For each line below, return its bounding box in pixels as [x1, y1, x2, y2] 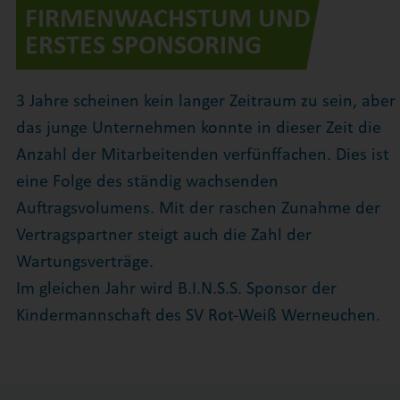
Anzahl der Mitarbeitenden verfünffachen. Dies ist [15, 146, 389, 165]
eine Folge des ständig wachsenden [15, 173, 279, 192]
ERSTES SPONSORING [24, 32, 262, 61]
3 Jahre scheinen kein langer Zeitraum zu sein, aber [15, 93, 396, 112]
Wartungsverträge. [15, 254, 154, 272]
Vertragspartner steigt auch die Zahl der [15, 227, 312, 246]
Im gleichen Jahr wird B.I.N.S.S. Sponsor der [15, 280, 337, 299]
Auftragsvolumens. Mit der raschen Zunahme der [15, 200, 380, 219]
